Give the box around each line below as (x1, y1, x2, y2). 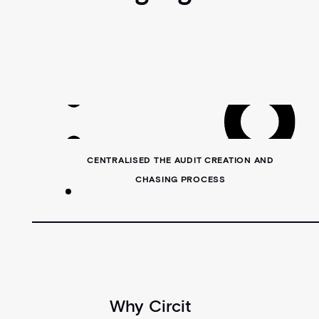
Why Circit (109, 296, 192, 317)
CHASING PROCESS (135, 173, 226, 184)
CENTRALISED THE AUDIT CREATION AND (87, 154, 274, 165)
